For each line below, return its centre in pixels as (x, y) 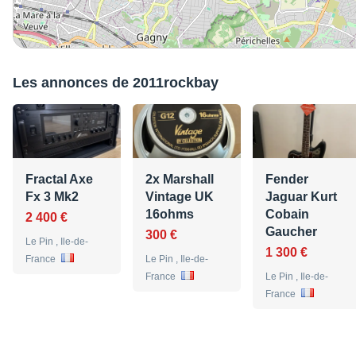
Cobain (287, 215)
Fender (287, 180)
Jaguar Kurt (301, 197)
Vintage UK (180, 197)
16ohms (170, 215)
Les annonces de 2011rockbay (116, 83)
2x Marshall (180, 180)
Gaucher (291, 232)
